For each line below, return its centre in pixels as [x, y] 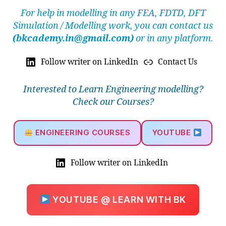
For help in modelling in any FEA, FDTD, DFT [113, 13]
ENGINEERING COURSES [82, 132]
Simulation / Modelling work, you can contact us [113, 26]
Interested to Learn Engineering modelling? [113, 90]
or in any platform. [174, 38]
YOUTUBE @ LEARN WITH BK [118, 199]
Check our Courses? [113, 102]
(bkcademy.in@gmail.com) [73, 38]
